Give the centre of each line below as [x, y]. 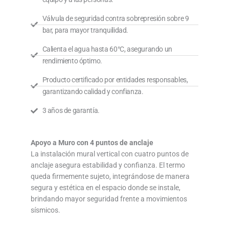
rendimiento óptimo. [72, 61]
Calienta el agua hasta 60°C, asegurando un [107, 49]
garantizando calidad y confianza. [93, 92]
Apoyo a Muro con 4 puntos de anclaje [92, 143]
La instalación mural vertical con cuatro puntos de [110, 154]
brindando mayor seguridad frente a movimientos [109, 199]
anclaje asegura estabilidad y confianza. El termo [108, 165]
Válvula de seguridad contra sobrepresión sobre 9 [116, 19]
